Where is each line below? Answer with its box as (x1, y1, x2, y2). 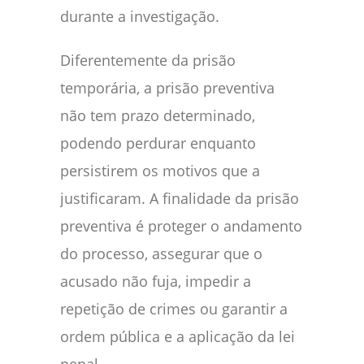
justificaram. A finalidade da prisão (60, 188, 299, 208)
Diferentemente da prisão (60, 50, 236, 70)
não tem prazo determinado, (60, 105, 255, 125)
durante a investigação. (60, 6, 219, 26)
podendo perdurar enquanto (60, 132, 256, 153)
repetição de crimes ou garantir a (60, 298, 288, 318)
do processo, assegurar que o (60, 243, 262, 263)
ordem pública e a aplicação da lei (60, 326, 295, 346)
